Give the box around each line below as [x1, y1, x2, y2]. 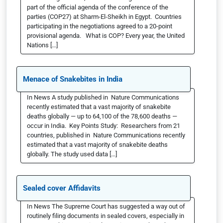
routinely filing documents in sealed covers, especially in [27, 212, 184, 220]
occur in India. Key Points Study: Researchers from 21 [27, 122, 180, 129]
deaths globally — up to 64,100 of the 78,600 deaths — [27, 112, 177, 120]
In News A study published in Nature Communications [27, 94, 179, 101]
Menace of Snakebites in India [23, 75, 122, 84]
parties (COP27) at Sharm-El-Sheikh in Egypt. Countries [27, 13, 182, 20]
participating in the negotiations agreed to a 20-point [27, 22, 172, 30]
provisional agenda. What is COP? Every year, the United [27, 32, 185, 39]
